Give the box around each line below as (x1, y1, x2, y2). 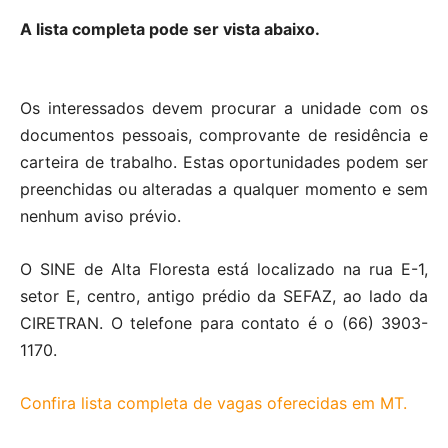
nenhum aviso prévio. (20, 205, 181, 226)
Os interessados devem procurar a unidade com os (20, 97, 428, 118)
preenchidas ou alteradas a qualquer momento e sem (20, 178, 428, 199)
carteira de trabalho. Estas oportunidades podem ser (20, 151, 428, 172)
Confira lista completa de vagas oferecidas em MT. (20, 392, 407, 413)
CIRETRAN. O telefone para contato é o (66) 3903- (20, 312, 428, 333)
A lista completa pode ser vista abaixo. (20, 18, 320, 39)
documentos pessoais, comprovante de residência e (20, 124, 428, 145)
